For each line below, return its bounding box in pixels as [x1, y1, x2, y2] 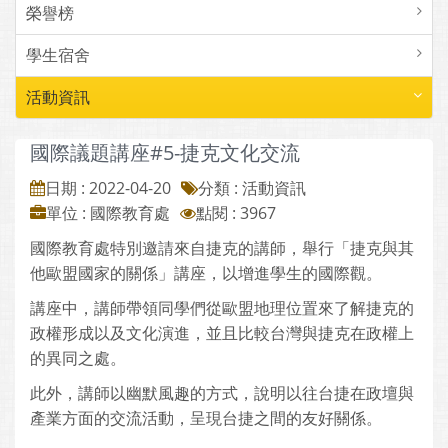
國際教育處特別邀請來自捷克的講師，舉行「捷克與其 [30, 237, 414, 259]
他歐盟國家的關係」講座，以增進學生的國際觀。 [30, 262, 382, 284]
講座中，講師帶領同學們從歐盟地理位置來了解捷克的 [30, 297, 414, 319]
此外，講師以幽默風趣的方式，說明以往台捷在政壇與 [30, 382, 414, 404]
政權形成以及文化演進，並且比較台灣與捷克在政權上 [30, 322, 414, 344]
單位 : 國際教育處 [46, 202, 170, 224]
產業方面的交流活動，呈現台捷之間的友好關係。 [30, 407, 382, 429]
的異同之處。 [30, 347, 126, 369]
